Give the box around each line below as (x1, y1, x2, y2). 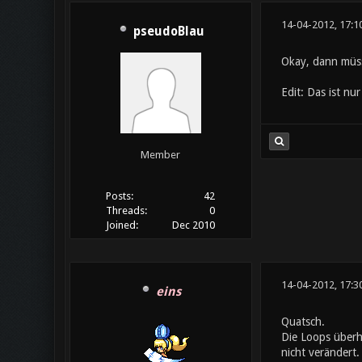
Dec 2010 (172, 219, 216, 232)
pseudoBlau (133, 24, 204, 40)
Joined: (105, 219, 138, 232)
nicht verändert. (280, 346, 360, 359)
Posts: (105, 190, 133, 203)
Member (141, 149, 180, 162)
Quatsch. (280, 315, 325, 328)
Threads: (105, 204, 147, 217)
